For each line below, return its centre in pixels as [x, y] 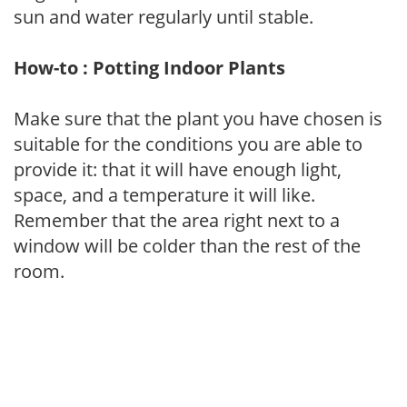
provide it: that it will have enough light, [178, 169]
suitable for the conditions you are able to [188, 144]
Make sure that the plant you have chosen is [198, 118]
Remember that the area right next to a [177, 220]
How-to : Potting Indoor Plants [149, 67]
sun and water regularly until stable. [164, 16]
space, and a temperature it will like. [164, 194]
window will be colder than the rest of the [187, 245]
